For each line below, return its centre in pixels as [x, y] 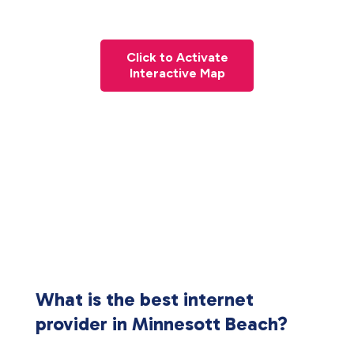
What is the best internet [145, 299]
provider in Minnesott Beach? [162, 324]
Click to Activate [177, 57]
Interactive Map [177, 73]
